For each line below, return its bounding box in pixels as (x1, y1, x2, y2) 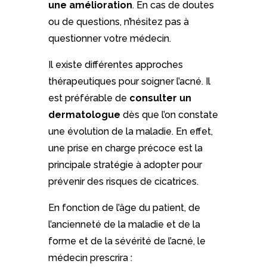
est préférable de (48, 92, 129, 104)
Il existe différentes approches (48, 59, 183, 71)
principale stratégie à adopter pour (48, 159, 202, 171)
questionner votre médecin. (48, 33, 171, 45)
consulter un (129, 92, 191, 104)
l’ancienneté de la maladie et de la (48, 219, 200, 231)
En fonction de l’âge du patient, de (48, 202, 200, 214)
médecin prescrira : (48, 252, 132, 264)
